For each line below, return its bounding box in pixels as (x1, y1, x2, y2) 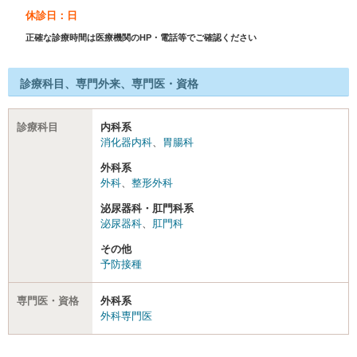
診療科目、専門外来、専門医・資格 (20, 77, 198, 90)
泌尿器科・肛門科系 (100, 202, 194, 214)
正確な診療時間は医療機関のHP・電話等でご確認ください (25, 33, 257, 42)
